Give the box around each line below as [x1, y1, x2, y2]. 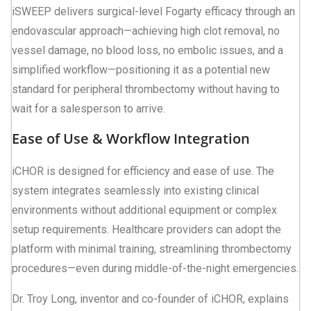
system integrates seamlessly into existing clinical [12, 183, 259, 197]
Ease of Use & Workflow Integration [12, 128, 250, 148]
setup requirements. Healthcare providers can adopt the [12, 222, 281, 236]
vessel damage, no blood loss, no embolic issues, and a [12, 43, 283, 57]
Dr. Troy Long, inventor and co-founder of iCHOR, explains [12, 292, 289, 305]
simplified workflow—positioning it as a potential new [12, 62, 270, 76]
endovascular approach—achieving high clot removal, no [12, 24, 280, 37]
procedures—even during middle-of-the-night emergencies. [12, 261, 299, 275]
